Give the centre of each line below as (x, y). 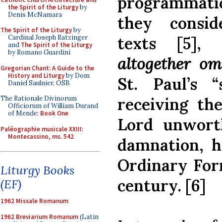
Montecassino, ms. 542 (41, 136)
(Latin (88, 217)
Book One (54, 113)
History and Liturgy (36, 75)
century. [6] (162, 185)
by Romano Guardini (39, 52)
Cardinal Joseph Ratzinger (48, 37)
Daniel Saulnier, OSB (39, 83)
